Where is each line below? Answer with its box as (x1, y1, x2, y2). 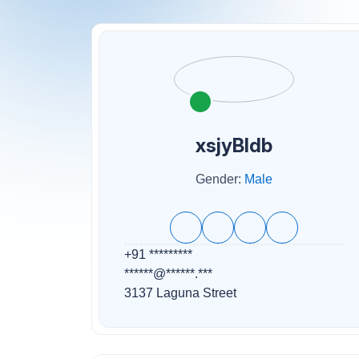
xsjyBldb (196, 133, 272, 157)
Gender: (196, 171, 244, 186)
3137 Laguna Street (123, 285, 236, 300)
